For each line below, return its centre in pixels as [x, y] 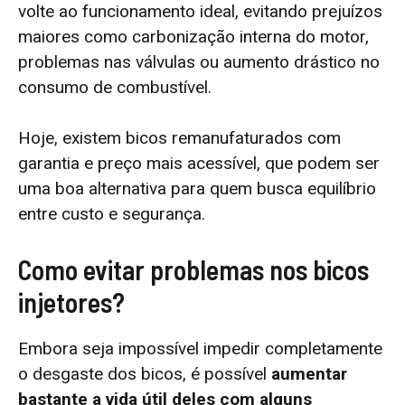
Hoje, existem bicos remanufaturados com [179, 138]
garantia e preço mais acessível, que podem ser [199, 164]
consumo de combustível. [115, 87]
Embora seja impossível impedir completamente [200, 348]
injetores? [71, 301]
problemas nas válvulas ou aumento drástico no [199, 61]
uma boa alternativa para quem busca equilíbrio [197, 189]
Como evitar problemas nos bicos [193, 269]
